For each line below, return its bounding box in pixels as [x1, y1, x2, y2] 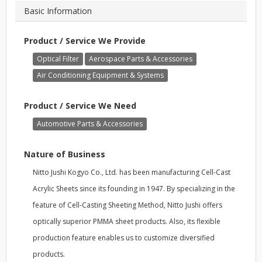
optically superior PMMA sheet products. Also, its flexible [33, 216, 220, 226]
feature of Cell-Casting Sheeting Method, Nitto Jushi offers [33, 199, 222, 210]
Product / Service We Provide [24, 35, 146, 46]
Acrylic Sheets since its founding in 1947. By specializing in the [33, 183, 235, 194]
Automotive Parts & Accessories [37, 119, 143, 129]
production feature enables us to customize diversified [33, 232, 215, 243]
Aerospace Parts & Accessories [89, 54, 192, 64]
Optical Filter [37, 54, 79, 64]
